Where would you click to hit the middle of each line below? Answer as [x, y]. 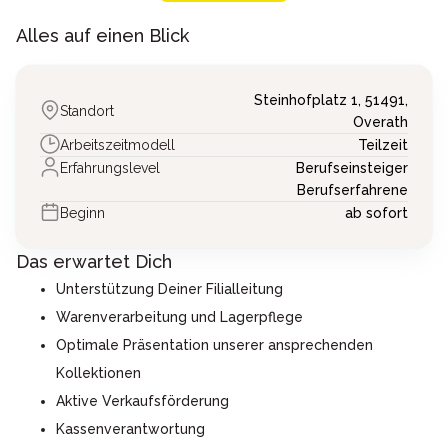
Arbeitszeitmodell [117, 145]
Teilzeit [383, 145]
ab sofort [376, 213]
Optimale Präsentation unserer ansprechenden [214, 345]
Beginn [82, 213]
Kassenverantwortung [130, 429]
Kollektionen [98, 373]
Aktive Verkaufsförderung [142, 401]
